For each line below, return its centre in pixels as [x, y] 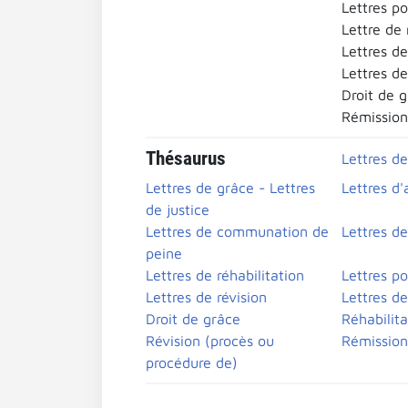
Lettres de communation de [237, 231]
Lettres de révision [206, 297]
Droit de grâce [193, 319]
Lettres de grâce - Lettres [230, 188]
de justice [178, 209]
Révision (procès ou [210, 341]
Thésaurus [186, 158]
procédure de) [192, 362]
